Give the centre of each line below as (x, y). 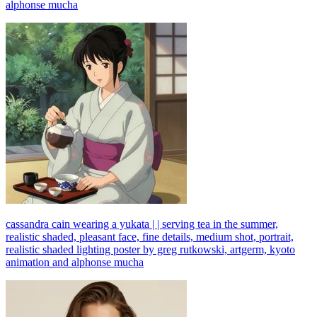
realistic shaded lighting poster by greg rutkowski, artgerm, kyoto (150, 249)
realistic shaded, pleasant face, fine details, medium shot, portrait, (150, 236)
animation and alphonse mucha (75, 262)
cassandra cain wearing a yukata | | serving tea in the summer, (142, 224)
